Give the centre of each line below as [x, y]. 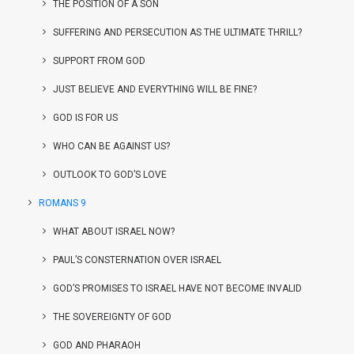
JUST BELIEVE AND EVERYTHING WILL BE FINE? [155, 89]
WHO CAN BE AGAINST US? [111, 146]
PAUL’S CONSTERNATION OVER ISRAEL [137, 260]
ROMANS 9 [62, 203]
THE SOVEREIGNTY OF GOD [112, 317]
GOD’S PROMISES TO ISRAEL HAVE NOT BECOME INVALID [177, 288]
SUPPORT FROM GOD [99, 61]
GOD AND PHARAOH [97, 345]
